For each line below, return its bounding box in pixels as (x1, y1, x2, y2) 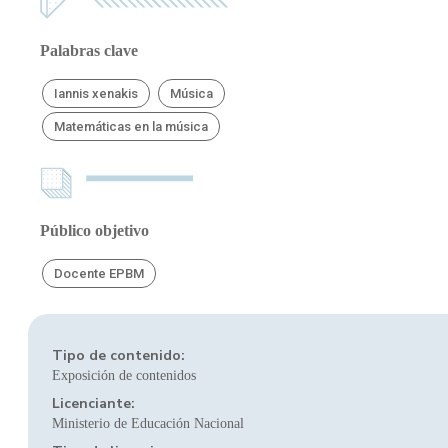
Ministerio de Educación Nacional (52, 416, 244, 431)
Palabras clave (40, 42, 138, 59)
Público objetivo (40, 222, 149, 239)
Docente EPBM (54, 266, 144, 281)
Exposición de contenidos (52, 368, 196, 383)
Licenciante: (52, 394, 135, 413)
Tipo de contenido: (52, 346, 185, 365)
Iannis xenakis (54, 86, 138, 101)
